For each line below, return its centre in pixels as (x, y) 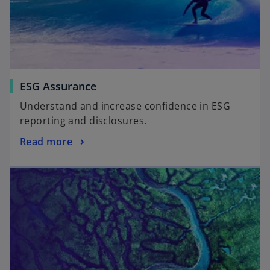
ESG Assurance (58, 86)
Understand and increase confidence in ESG (125, 106)
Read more (46, 141)
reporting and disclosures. (83, 121)
